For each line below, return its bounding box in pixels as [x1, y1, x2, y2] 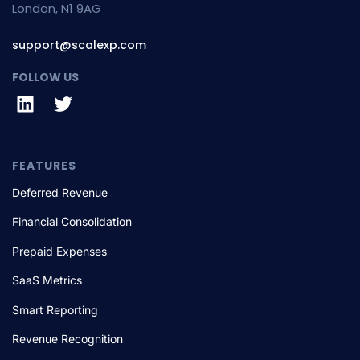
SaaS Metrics [12, 273, 82, 288]
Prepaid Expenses [12, 243, 107, 258]
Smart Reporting [12, 302, 98, 317]
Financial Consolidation [12, 215, 132, 229]
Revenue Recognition [12, 332, 123, 346]
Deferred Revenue [12, 185, 108, 199]
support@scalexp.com [12, 37, 146, 54]
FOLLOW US [12, 69, 79, 86]
